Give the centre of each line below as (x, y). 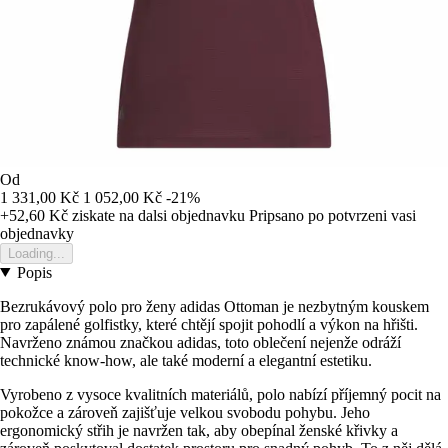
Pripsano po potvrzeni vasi (332, 215)
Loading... (36, 253)
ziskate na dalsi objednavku (156, 215)
